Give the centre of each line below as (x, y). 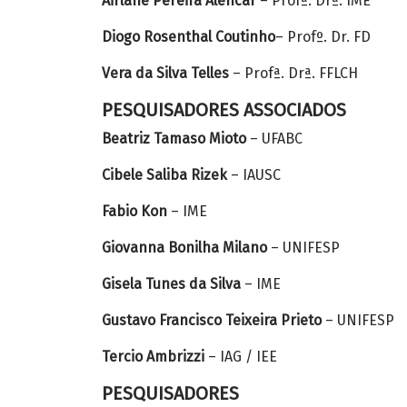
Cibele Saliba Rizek (164, 175)
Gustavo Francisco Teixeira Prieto (212, 320)
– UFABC (274, 139)
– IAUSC (254, 175)
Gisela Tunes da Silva (171, 284)
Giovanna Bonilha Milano (184, 248)
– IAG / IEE (241, 357)
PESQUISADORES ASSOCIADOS (224, 110)
